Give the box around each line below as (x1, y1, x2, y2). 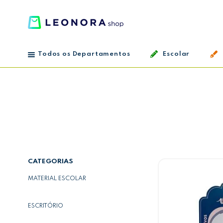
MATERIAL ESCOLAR (28, 176, 86, 182)
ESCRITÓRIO (28, 203, 63, 209)
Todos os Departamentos (38, 51, 130, 57)
